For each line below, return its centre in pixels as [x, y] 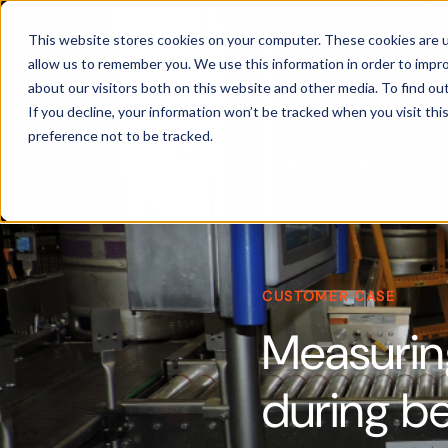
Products [383, 40]
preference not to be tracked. [120, 135]
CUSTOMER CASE [329, 296]
